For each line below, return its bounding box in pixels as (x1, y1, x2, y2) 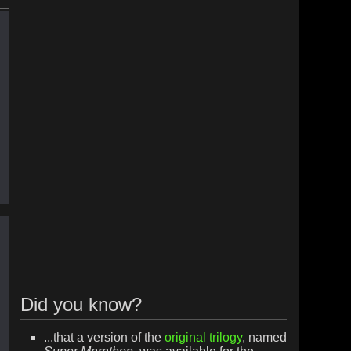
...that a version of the (43, 331, 165, 345)
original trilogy (164, 331, 242, 345)
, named (241, 331, 287, 345)
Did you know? (20, 293, 142, 315)
